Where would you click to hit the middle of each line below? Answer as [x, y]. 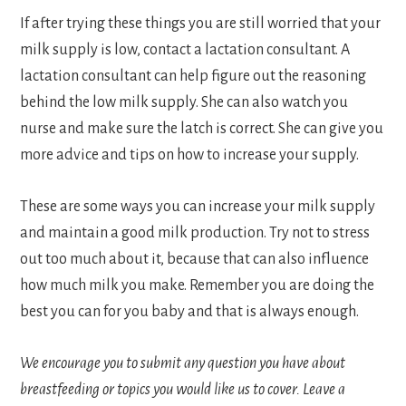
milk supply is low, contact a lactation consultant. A [185, 50]
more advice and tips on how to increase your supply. [190, 155]
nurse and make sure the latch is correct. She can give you [202, 129]
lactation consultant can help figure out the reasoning [193, 77]
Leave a [324, 390]
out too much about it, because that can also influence [195, 260]
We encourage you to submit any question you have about [183, 364]
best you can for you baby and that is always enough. [190, 312]
